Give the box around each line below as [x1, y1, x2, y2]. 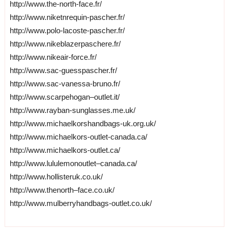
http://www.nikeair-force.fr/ [9, 52, 97, 61]
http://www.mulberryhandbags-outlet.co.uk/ [9, 198, 152, 208]
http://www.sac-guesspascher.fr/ [9, 65, 117, 75]
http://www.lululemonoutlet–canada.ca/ [9, 158, 137, 168]
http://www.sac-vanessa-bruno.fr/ [9, 79, 120, 88]
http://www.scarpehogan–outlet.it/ [9, 92, 120, 101]
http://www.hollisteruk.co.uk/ [9, 172, 103, 181]
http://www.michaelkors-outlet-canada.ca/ [9, 132, 147, 141]
